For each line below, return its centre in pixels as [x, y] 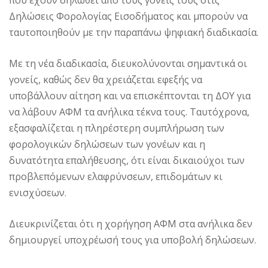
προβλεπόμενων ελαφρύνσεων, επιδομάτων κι [116, 177]
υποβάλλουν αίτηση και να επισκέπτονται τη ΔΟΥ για [130, 96]
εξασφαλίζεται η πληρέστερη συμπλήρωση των [117, 128]
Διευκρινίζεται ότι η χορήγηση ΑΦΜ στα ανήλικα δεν [131, 224]
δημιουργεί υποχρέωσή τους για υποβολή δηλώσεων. [133, 240]
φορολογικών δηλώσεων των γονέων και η [107, 144]
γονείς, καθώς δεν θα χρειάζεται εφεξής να [106, 80]
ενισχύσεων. [38, 193]
